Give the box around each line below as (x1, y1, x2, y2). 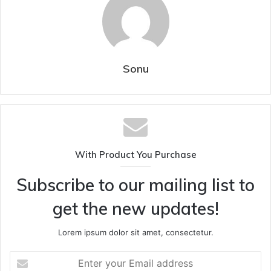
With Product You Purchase (74, 149, 197, 161)
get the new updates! (52, 198, 219, 220)
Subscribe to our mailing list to (16, 174, 255, 196)
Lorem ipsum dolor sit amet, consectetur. (57, 227, 214, 238)
